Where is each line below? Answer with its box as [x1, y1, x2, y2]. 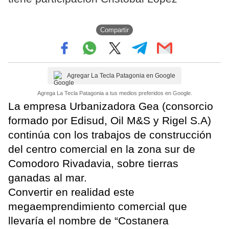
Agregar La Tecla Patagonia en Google [67, 72, 175, 80]
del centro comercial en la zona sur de [8, 143, 195, 155]
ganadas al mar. [8, 172, 87, 184]
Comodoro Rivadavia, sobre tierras [8, 157, 178, 170]
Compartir [100, 26, 129, 34]
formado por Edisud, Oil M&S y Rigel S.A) [8, 114, 211, 127]
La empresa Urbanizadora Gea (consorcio [8, 100, 213, 112]
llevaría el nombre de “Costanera [8, 215, 169, 227]
